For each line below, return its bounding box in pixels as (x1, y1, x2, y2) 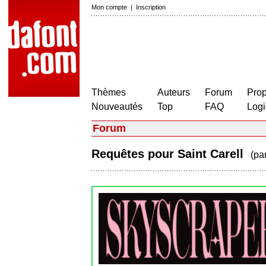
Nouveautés (91, 102, 142, 112)
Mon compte (91, 4, 127, 11)
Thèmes (91, 87, 126, 97)
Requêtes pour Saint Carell (91, 147, 251, 160)
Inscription (136, 4, 166, 11)
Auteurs (157, 87, 190, 97)
